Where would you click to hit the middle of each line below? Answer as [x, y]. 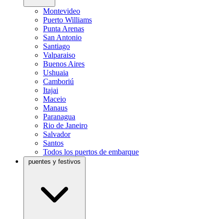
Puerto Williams [67, 20]
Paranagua [59, 117]
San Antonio [62, 37]
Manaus [55, 108]
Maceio [55, 99]
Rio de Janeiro [65, 125]
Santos [53, 143]
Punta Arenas [64, 29]
